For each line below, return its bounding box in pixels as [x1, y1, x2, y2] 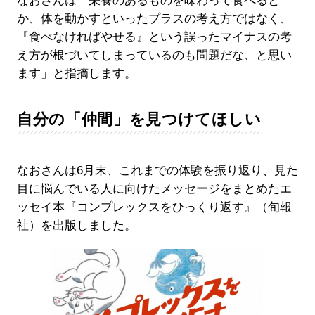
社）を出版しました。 [16, 218, 136, 232]
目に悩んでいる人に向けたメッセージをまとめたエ [16, 181, 292, 195]
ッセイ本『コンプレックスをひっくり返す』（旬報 [16, 200, 292, 214]
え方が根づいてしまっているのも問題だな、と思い [16, 48, 292, 62]
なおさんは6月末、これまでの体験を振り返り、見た [16, 163, 298, 177]
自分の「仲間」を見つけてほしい [16, 110, 262, 128]
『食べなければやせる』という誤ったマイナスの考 [16, 30, 292, 44]
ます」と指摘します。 [16, 66, 136, 80]
